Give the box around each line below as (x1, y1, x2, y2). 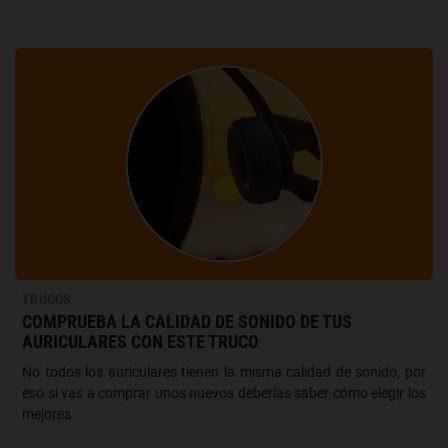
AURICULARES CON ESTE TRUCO (22, 330, 259, 352)
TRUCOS (22, 290, 72, 307)
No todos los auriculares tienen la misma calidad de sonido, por (22, 363, 426, 380)
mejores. (22, 405, 75, 422)
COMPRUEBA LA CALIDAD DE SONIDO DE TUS (22, 310, 352, 332)
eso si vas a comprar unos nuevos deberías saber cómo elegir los (22, 384, 426, 401)
